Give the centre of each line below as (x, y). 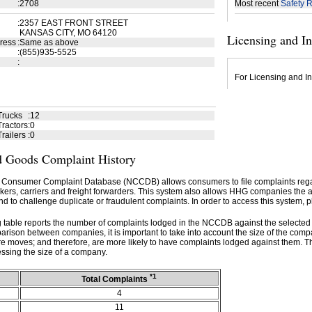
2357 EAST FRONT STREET (73, 23)
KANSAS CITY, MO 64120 (68, 33)
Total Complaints (116, 279)
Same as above (49, 42)
